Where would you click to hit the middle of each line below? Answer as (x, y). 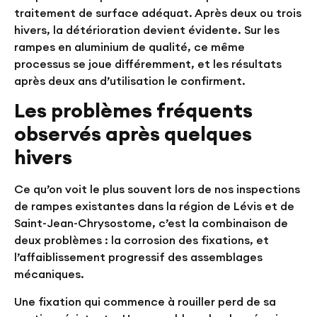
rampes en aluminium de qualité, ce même (129, 47)
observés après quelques (133, 134)
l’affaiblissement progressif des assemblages (138, 257)
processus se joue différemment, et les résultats (148, 64)
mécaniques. (49, 274)
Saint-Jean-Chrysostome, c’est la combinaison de (151, 223)
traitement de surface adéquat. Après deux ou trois (158, 13)
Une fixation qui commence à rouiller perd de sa (145, 301)
